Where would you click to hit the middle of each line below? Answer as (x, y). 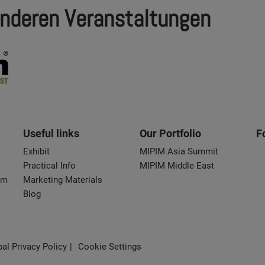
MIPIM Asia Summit (179, 151)
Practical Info (49, 165)
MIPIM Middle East (177, 165)
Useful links (51, 133)
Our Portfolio (170, 133)
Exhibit (36, 151)
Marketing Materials (62, 180)
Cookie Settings (110, 246)
